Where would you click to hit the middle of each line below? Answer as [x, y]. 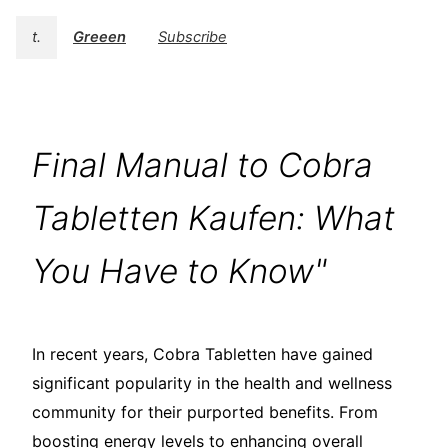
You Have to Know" [179, 271]
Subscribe [192, 37]
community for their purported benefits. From [205, 412]
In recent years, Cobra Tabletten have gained [202, 354]
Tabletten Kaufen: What [213, 218]
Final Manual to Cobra [202, 165]
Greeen [99, 37]
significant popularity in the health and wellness [212, 383]
